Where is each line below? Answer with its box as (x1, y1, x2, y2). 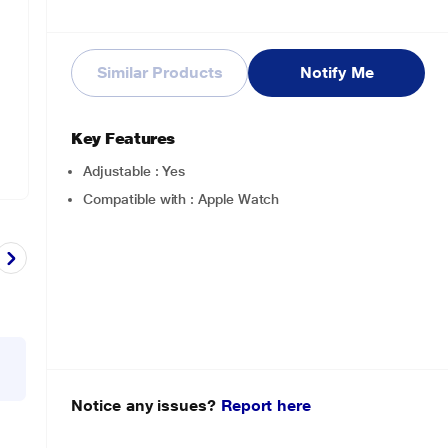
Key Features (71, 129, 175, 148)
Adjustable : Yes (83, 163, 186, 179)
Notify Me (300, 63, 374, 82)
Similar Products (97, 63, 223, 82)
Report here (220, 396, 311, 415)
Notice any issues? (71, 396, 221, 415)
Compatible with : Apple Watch (83, 191, 280, 207)
